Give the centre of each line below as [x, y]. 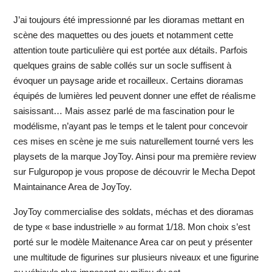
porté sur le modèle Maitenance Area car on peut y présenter [133, 242]
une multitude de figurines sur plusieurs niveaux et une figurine [136, 257]
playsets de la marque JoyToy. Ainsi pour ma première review [134, 157]
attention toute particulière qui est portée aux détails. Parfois [130, 50]
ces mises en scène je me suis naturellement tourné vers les [133, 141]
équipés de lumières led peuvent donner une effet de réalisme [134, 96]
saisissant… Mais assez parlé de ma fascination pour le [124, 111]
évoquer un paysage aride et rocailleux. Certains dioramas [128, 81]
